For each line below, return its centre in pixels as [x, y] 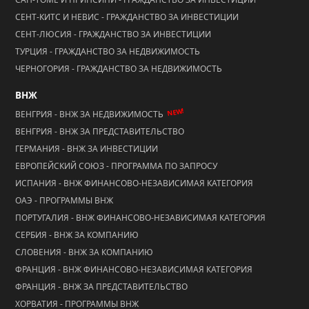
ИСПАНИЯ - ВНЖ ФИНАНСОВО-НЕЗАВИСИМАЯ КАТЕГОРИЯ [134, 183]
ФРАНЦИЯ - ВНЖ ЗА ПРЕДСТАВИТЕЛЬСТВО [101, 287]
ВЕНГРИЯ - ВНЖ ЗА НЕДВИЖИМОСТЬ [89, 114]
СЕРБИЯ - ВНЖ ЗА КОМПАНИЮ [77, 235]
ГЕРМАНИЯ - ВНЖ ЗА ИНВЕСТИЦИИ [87, 149]
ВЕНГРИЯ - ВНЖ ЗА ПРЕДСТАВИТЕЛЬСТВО [100, 131]
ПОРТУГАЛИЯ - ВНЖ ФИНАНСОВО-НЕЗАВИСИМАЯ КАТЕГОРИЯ [140, 218]
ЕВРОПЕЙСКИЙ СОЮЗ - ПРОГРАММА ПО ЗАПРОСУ [116, 166]
